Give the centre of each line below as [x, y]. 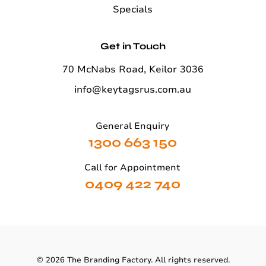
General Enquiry [132, 126]
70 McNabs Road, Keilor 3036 [133, 69]
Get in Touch [133, 46]
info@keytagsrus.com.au [133, 90]
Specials [133, 9]
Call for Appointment [132, 167]
